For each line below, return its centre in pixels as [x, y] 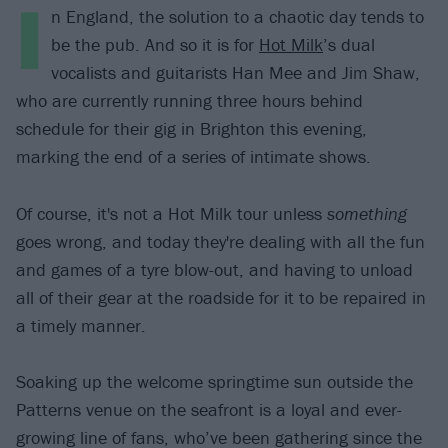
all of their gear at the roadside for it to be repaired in [221, 297]
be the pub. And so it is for [155, 45]
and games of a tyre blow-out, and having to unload [214, 269]
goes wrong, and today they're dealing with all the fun [220, 241]
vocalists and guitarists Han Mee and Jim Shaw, [235, 73]
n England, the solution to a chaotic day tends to [237, 17]
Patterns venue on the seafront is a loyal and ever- [209, 410]
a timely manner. [81, 325]
